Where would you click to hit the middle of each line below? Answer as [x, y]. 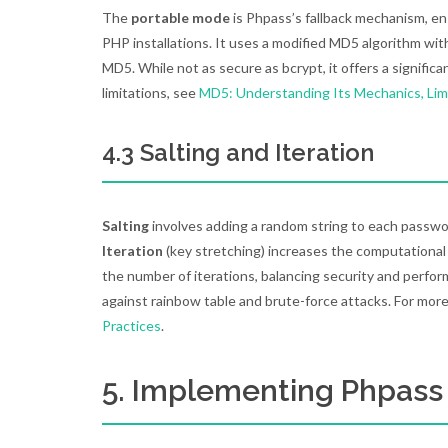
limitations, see [150, 92]
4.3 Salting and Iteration [238, 152]
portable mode [180, 17]
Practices [131, 325]
